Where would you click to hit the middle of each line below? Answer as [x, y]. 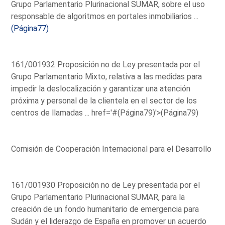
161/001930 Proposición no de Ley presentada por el [106, 185]
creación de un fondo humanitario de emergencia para [105, 209]
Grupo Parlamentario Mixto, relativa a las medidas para [107, 76]
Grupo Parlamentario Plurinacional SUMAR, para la [98, 197]
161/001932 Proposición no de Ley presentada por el [106, 64]
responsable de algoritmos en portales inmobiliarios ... [105, 16]
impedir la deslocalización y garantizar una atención [101, 88]
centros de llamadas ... [51, 113]
